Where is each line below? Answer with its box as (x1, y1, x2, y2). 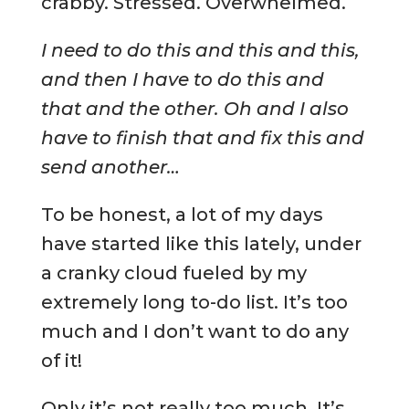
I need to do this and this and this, (40, 39, 360, 62)
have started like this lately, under (40, 233, 362, 256)
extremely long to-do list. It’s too (40, 291, 348, 314)
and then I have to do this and (40, 68, 324, 91)
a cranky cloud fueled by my (40, 262, 307, 285)
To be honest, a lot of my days (40, 204, 323, 226)
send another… (40, 156, 180, 179)
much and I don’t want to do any (40, 320, 349, 343)
